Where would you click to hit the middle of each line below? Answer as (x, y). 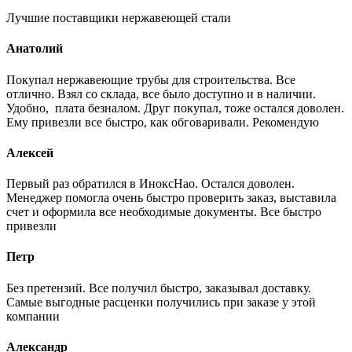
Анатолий (35, 49)
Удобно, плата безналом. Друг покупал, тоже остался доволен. (175, 108)
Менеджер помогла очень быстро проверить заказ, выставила (171, 198)
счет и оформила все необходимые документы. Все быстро (164, 212)
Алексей (30, 152)
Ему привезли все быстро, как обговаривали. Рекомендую (163, 122)
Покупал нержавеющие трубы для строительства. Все (151, 79)
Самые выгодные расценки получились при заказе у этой (161, 302)
